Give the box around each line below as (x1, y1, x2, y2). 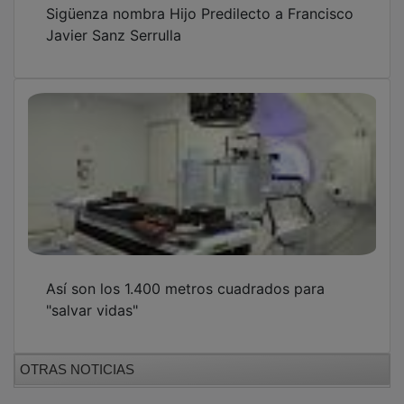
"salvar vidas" (46, 288, 138, 307)
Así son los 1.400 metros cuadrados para (46, 266, 325, 285)
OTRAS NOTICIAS (20, 348, 134, 364)
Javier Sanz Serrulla (46, 13, 181, 32)
